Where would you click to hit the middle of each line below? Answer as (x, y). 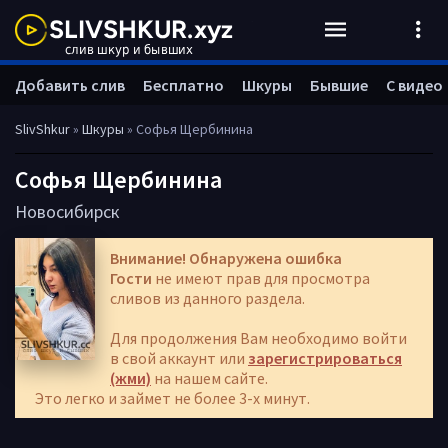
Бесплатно (183, 85)
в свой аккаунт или (179, 358)
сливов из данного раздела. (207, 298)
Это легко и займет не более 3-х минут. (172, 398)
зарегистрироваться (325, 358)
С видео (414, 85)
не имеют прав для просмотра (261, 278)
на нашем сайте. (209, 378)
